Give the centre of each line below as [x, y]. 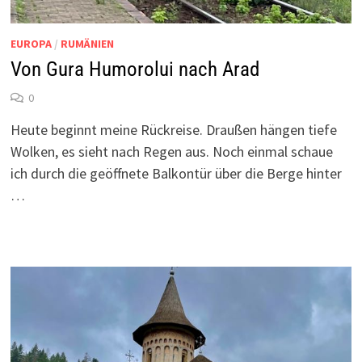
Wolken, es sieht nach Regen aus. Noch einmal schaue [171, 152]
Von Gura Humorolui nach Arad [135, 69]
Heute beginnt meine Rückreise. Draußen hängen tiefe [173, 130]
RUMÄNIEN [87, 44]
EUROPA [31, 44]
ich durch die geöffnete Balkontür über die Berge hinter [176, 174]
